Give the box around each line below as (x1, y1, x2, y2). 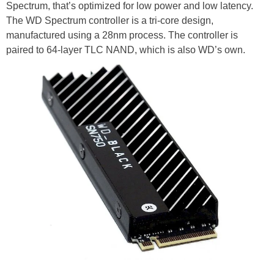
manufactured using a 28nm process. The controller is (6, 30, 238, 41)
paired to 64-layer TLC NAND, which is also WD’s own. (6, 45, 245, 56)
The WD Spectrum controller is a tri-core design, (6, 15, 213, 26)
